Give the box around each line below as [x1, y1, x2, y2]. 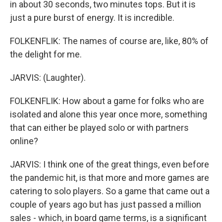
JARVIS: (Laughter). [10, 72, 86, 83]
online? [10, 136, 38, 146]
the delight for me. [10, 49, 82, 59]
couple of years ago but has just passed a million [10, 199, 201, 210]
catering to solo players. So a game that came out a [10, 186, 210, 196]
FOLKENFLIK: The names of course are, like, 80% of [10, 36, 209, 46]
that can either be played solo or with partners [10, 122, 189, 133]
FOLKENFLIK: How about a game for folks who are [10, 96, 204, 106]
